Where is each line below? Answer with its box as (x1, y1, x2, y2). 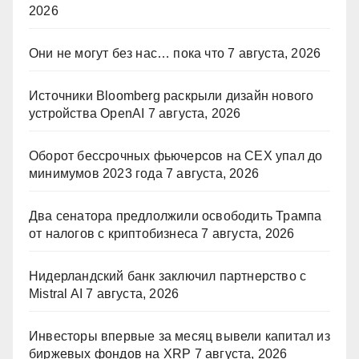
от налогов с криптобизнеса (29, 227, 199, 241)
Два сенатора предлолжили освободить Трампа (29, 209, 322, 224)
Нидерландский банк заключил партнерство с (29, 269, 307, 284)
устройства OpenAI (29, 107, 145, 121)
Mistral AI (29, 287, 83, 301)
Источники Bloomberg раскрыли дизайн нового (29, 89, 314, 103)
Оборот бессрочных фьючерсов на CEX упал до (29, 149, 323, 163)
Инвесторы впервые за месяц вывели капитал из (29, 329, 330, 344)
